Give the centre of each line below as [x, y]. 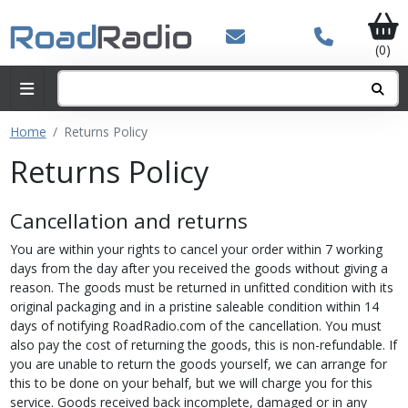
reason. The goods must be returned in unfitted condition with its [201, 287]
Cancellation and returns [128, 221]
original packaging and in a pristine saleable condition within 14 [194, 306]
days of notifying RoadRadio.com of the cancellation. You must [195, 326]
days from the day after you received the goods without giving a [199, 268]
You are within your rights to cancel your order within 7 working [196, 249]
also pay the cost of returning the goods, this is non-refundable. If [203, 345]
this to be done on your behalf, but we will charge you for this [191, 383]
